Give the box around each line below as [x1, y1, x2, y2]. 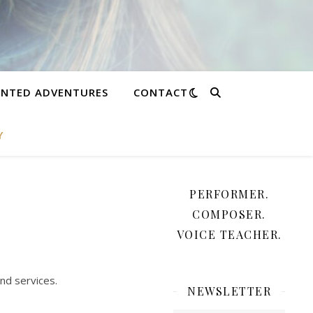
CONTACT [133, 85, 189, 99]
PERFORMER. [189, 187, 269, 201]
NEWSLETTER [187, 284, 271, 298]
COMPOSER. [192, 207, 266, 221]
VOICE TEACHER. [176, 227, 282, 242]
